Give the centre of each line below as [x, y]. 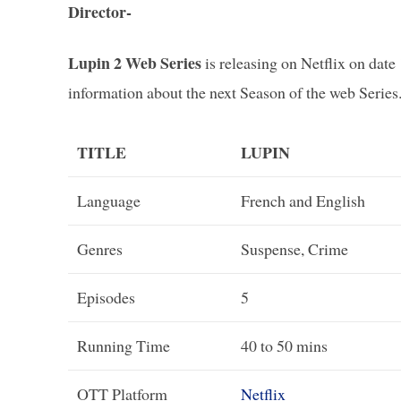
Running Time [124, 345]
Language [109, 200]
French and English [303, 200]
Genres [100, 248]
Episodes [106, 297]
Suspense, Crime [294, 248]
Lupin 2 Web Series [137, 62]
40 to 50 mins [284, 345]
